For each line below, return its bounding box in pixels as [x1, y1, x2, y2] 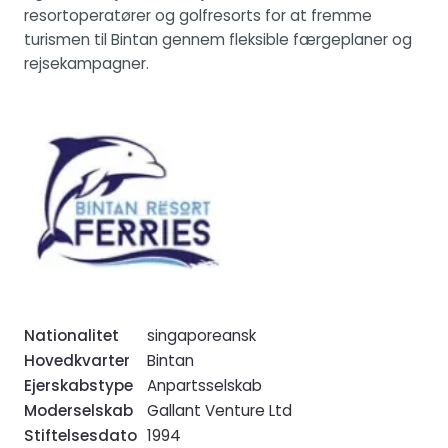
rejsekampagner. [24, 52, 149, 74]
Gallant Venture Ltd [147, 399, 292, 421]
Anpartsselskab [147, 374, 262, 396]
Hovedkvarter [24, 349, 130, 371]
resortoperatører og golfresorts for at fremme [24, 4, 372, 26]
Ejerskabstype [24, 374, 133, 396]
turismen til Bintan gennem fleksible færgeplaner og [24, 28, 412, 50]
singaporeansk [147, 324, 256, 346]
